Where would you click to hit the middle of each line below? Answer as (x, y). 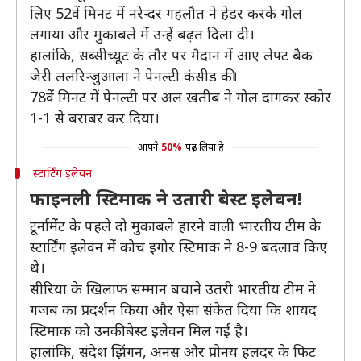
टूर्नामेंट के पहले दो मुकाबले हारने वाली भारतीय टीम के (175, 226)
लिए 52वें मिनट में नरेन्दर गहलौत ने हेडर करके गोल (166, 13)
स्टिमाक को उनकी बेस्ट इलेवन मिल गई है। (139, 330)
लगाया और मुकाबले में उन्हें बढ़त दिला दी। (142, 34)
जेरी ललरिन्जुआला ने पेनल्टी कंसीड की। (134, 76)
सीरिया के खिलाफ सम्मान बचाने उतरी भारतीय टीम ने (173, 288)
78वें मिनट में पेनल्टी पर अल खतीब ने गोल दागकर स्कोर (180, 97)
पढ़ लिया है (204, 147)
